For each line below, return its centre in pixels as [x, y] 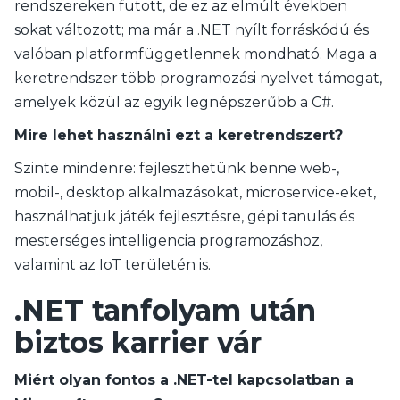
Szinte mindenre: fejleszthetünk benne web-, [177, 168]
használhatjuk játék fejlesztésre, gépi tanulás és [184, 217]
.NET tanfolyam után [165, 310]
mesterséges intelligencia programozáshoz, [168, 241]
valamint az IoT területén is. [112, 265]
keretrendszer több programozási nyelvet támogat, [198, 78]
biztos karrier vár [138, 342]
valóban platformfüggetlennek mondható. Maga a [196, 54]
